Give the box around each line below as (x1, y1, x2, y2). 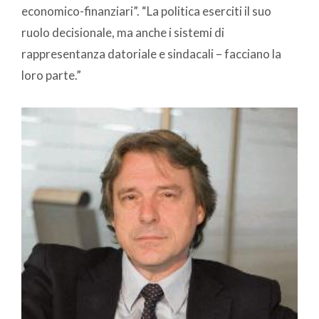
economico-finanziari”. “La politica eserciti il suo (21, 4, 271, 19)
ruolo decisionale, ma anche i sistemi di (21, 25, 224, 41)
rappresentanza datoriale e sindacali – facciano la (21, 46, 281, 62)
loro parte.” (21, 68, 81, 83)
